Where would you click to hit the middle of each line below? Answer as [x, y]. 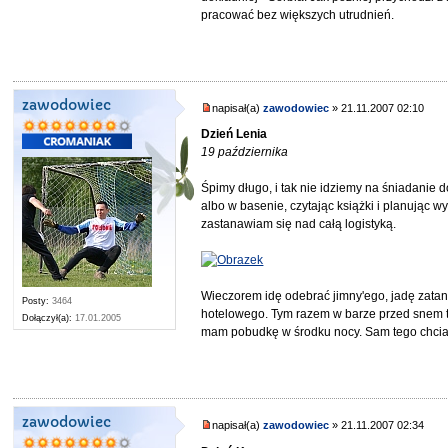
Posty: [36, 300]
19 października [245, 152]
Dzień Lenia [234, 134]
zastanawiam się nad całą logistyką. [299, 224]
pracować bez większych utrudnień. [298, 14]
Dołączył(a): [47, 317]
